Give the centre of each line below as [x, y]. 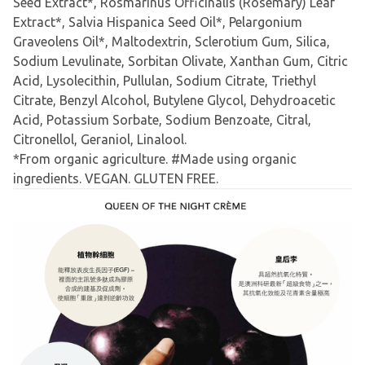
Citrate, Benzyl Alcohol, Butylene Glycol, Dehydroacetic [174, 100]
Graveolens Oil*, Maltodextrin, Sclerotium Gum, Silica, [172, 41]
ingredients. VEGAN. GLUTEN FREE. [116, 178]
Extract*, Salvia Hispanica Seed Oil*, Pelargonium [158, 22]
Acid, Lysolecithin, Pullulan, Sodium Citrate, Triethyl [165, 80]
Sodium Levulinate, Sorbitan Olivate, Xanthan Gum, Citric [180, 61]
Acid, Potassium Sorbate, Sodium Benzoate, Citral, [162, 119]
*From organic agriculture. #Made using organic [155, 158]
